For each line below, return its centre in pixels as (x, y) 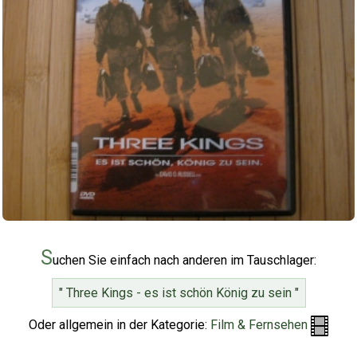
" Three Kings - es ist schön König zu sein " (178, 292)
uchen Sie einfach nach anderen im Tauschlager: (184, 260)
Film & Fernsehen (259, 324)
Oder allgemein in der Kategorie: (120, 324)
